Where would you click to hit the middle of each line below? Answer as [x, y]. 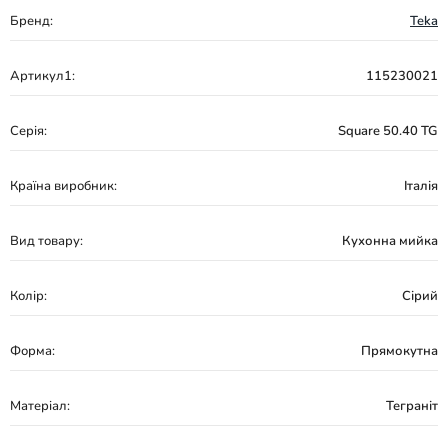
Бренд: [31, 21]
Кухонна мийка [390, 241]
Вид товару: [46, 241]
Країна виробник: [63, 186]
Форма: [32, 351]
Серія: [28, 131]
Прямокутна [399, 351]
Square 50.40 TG [388, 131]
